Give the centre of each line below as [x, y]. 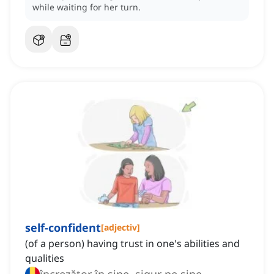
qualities [45, 258]
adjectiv [120, 228]
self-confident [63, 228]
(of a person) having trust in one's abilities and [132, 244]
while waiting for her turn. [87, 7]
